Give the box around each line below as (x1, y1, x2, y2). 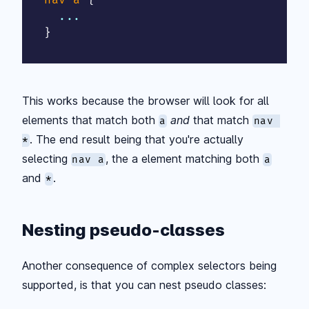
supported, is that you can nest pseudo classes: (22, 277, 266, 292)
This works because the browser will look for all (22, 93, 269, 108)
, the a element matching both (106, 151, 263, 166)
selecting (22, 151, 71, 166)
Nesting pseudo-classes (22, 219, 225, 240)
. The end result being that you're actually (29, 132, 243, 146)
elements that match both (22, 112, 159, 127)
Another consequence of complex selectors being (22, 258, 277, 272)
